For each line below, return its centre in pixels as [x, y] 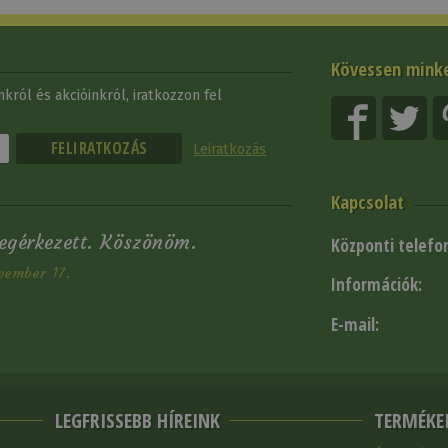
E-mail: [355, 325]
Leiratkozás [230, 149]
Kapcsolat [368, 201]
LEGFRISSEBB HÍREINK [137, 420]
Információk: [377, 285]
